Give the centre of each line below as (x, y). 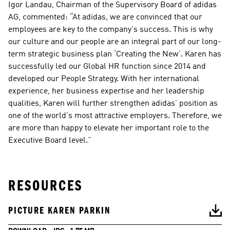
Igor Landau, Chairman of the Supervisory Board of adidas (112, 5)
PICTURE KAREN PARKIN (60, 210)
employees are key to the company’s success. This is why (111, 30)
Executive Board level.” (50, 141)
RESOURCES (45, 186)
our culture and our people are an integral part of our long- (115, 42)
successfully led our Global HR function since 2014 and (107, 67)
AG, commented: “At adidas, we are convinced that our (105, 17)
